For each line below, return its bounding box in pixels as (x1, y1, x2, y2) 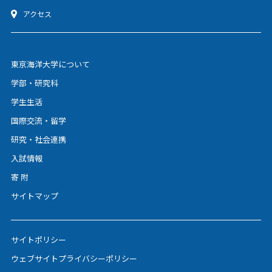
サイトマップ (10, 190, 58, 202)
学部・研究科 (10, 77, 58, 89)
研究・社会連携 (10, 134, 66, 145)
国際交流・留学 (10, 115, 66, 126)
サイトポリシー (10, 234, 66, 245)
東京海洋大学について (10, 58, 90, 70)
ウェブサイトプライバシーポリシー (10, 253, 137, 264)
